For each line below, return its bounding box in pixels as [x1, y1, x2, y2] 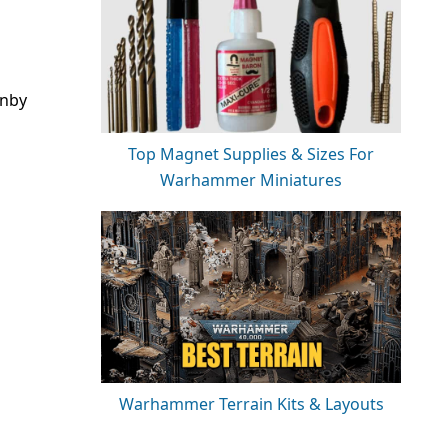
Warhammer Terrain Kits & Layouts [118, 392, 384, 415]
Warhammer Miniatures [160, 168, 342, 191]
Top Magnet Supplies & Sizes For [128, 142, 374, 165]
